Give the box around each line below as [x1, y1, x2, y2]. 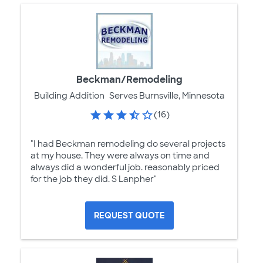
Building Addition [33, 90, 104, 101]
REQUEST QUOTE [93, 210, 165, 221]
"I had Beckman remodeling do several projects [31, 139, 225, 150]
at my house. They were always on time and [31, 150, 210, 161]
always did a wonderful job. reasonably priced [31, 162, 220, 173]
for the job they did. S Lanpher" [31, 174, 157, 185]
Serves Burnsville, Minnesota [109, 90, 225, 101]
